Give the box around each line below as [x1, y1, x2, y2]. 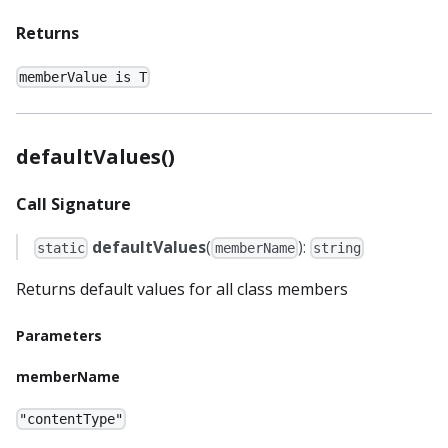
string [312, 239, 361, 256]
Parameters [16, 325, 102, 345]
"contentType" [19, 411, 124, 428]
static [37, 239, 86, 256]
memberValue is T [19, 68, 148, 85]
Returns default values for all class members [16, 277, 348, 300]
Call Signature [16, 192, 131, 215]
